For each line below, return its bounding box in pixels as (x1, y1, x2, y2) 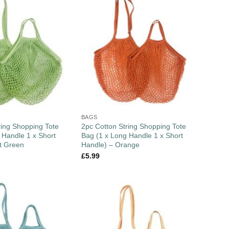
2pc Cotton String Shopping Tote (81, 122, 186, 131)
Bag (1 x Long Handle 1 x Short (81, 131, 183, 140)
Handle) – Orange (81, 141, 140, 149)
